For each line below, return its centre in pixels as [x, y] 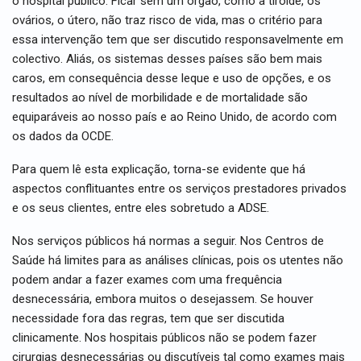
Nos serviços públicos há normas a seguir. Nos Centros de [168, 241]
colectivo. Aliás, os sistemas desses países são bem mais [167, 58]
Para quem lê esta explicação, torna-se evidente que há [159, 169]
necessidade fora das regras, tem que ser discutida [148, 318]
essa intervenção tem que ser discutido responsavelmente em [178, 39]
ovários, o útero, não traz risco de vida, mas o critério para [167, 20]
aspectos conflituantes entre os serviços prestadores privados [179, 188]
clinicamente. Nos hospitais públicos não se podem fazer [164, 337]
